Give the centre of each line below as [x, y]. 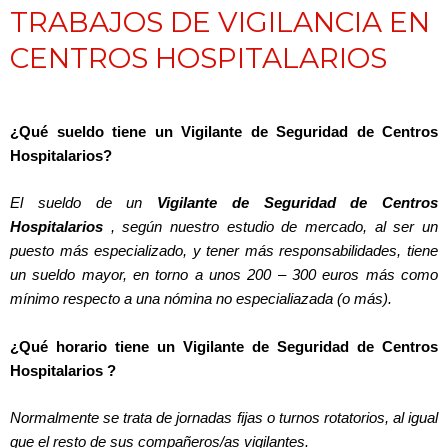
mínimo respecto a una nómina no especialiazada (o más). [201, 299]
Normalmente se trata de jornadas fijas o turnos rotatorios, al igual [224, 417]
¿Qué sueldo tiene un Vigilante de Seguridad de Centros [224, 131]
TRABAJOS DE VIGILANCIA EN [220, 21]
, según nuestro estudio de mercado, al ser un [270, 227]
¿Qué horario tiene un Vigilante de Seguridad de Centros [224, 346]
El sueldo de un [83, 203]
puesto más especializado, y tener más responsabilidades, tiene [224, 251]
